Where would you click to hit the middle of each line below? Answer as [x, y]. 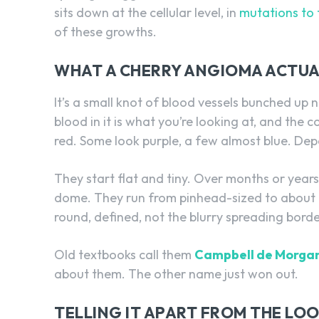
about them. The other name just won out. [176, 273]
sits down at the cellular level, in [147, 12]
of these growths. [105, 31]
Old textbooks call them [124, 254]
